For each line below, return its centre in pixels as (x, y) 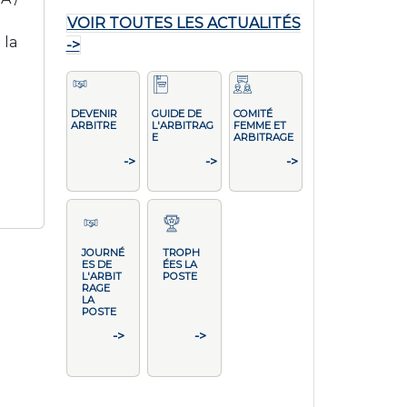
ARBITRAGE (263, 137)
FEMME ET (259, 125)
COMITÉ (253, 114)
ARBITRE (93, 125)
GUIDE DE (177, 114)
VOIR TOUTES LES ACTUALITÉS (184, 23)
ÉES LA (180, 264)
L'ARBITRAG (183, 125)
